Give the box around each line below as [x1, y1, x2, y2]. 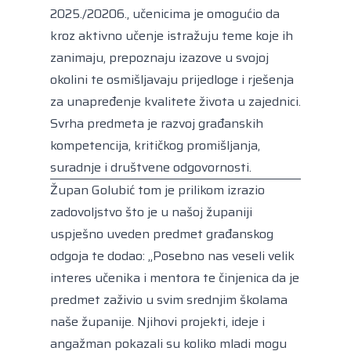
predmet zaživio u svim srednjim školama [50, 289, 288, 309]
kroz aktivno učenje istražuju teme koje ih [50, 25, 293, 45]
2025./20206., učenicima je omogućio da [50, 3, 280, 24]
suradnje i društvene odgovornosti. [50, 157, 251, 177]
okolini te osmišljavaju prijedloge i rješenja [50, 69, 294, 89]
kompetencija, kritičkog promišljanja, [50, 135, 260, 155]
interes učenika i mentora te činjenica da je [50, 267, 299, 288]
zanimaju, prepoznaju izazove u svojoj [50, 47, 269, 67]
